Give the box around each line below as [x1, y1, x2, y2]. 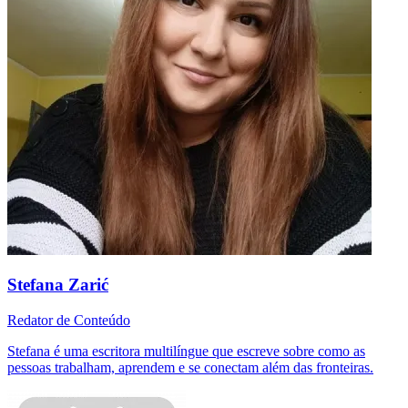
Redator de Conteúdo [7, 312, 130, 329]
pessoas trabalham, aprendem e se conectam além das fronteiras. [7, 360, 373, 376]
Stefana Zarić [7, 275, 108, 295]
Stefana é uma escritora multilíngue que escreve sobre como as [7, 343, 365, 360]
